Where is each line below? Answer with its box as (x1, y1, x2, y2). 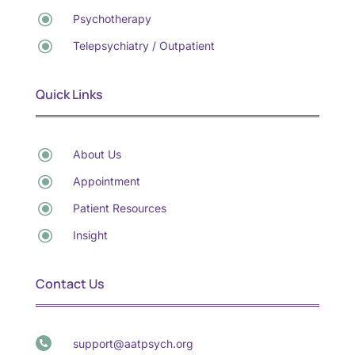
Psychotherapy (72, 12, 151, 26)
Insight (72, 228, 108, 242)
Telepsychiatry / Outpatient (72, 39, 215, 53)
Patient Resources (72, 201, 166, 216)
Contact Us (35, 275, 105, 293)
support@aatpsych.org (72, 337, 193, 351)
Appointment (72, 174, 140, 189)
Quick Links (35, 86, 103, 104)
